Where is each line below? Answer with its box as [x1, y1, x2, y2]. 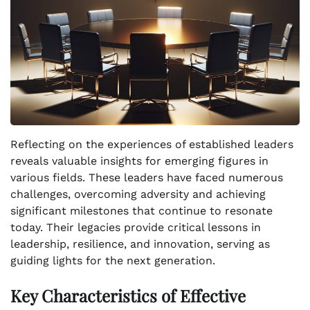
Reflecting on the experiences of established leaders [10, 138, 293, 152]
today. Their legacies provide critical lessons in [10, 221, 261, 235]
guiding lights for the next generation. [10, 254, 215, 268]
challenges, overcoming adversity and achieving [10, 188, 266, 201]
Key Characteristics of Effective [10, 284, 246, 307]
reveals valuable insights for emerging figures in [10, 154, 268, 168]
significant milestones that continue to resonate [10, 204, 273, 218]
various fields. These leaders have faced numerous [10, 171, 283, 185]
